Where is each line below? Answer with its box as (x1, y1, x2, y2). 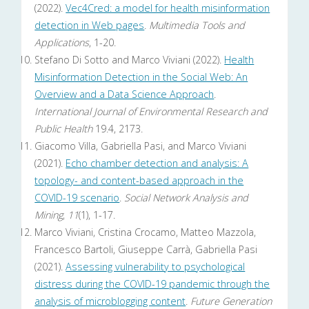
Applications (34, 36, 90, 50)
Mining (34, 208, 63, 222)
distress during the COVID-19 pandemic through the (34, 277, 270, 291)
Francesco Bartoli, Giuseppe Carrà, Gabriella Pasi (34, 243, 258, 257)
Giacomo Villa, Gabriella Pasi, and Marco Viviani (34, 139, 247, 153)
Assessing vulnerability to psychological (66, 260, 246, 274)
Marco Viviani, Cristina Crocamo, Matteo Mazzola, (34, 226, 257, 239)
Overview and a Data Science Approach (34, 88, 215, 101)
